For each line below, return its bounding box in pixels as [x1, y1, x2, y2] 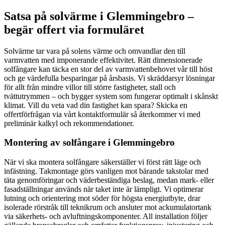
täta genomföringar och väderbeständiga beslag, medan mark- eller [4, 176, 214, 185]
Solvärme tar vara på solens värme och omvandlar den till [4, 46, 185, 55]
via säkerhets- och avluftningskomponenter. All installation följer [4, 212, 207, 221]
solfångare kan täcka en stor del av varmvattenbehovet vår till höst [4, 64, 212, 73]
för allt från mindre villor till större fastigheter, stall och [4, 82, 176, 91]
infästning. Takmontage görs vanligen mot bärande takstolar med [4, 167, 208, 176]
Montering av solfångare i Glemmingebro [4, 137, 175, 148]
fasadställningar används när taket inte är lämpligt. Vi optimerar [4, 185, 203, 194]
